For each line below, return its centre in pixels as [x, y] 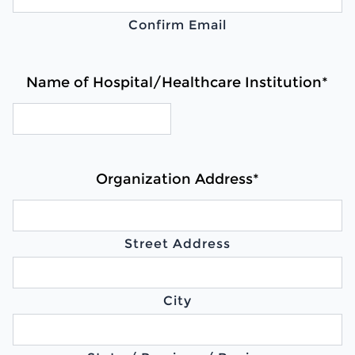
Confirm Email [177, 25]
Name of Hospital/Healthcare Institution [174, 82]
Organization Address [174, 179]
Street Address [177, 243]
